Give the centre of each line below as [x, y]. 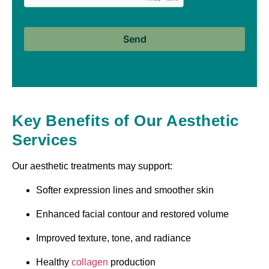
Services [44, 140]
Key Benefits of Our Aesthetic [125, 120]
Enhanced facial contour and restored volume [132, 214]
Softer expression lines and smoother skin [125, 190]
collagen [91, 262]
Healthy [54, 262]
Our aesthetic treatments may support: [92, 166]
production [133, 262]
